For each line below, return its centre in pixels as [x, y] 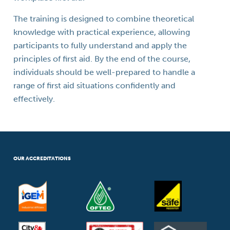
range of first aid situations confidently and [95, 85]
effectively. [34, 99]
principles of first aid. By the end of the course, [102, 59]
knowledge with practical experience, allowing [102, 32]
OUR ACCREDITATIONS [42, 159]
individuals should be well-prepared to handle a [104, 72]
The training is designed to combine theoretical [104, 19]
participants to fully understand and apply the [100, 45]
